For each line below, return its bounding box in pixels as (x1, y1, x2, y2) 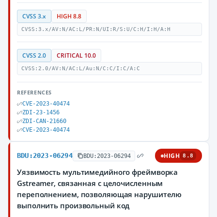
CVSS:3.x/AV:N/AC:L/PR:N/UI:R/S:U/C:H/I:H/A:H (21, 26, 170, 32)
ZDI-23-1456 (22, 109, 60, 116)
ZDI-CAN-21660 (22, 118, 66, 124)
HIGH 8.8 (57, 13, 81, 20)
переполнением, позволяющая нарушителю (17, 189, 182, 199)
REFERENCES (17, 89, 52, 96)
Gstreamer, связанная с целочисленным (17, 178, 163, 188)
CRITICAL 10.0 (57, 52, 96, 59)
